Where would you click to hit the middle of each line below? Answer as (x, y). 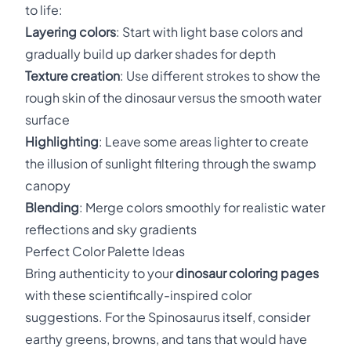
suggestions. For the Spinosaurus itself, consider (168, 317)
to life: (44, 10)
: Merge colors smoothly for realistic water (202, 207)
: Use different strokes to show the (220, 76)
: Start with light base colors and (210, 32)
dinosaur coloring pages (247, 273)
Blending (52, 207)
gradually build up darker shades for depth (150, 54)
